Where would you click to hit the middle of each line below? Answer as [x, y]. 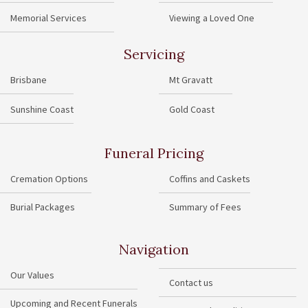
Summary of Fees [205, 207]
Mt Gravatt [191, 80]
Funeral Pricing [154, 153]
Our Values [32, 275]
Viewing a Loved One [212, 18]
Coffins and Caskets [210, 179]
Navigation [154, 250]
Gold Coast [192, 110]
